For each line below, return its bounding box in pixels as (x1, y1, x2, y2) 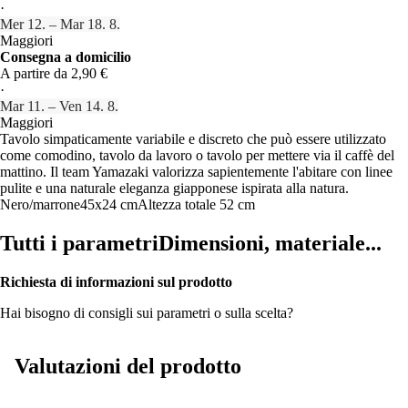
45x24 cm (80, 196, 138, 212)
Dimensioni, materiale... (158, 230, 382, 255)
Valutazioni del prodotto (15, 353, 241, 378)
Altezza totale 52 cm (138, 196, 255, 212)
